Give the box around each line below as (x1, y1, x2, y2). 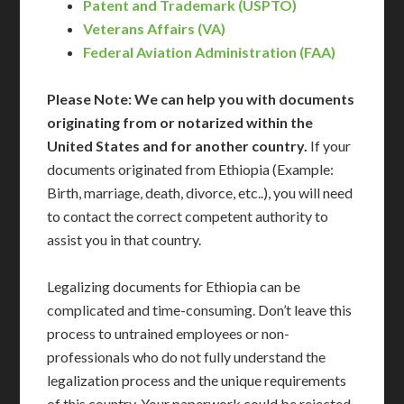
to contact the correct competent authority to (47, 207, 329, 225)
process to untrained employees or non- (47, 325, 290, 343)
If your (308, 137, 352, 155)
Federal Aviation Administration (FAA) (83, 43, 336, 61)
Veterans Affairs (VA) (83, 20, 226, 38)
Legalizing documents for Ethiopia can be (47, 278, 301, 296)
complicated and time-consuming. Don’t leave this (47, 301, 353, 319)
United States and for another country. (47, 137, 308, 155)
